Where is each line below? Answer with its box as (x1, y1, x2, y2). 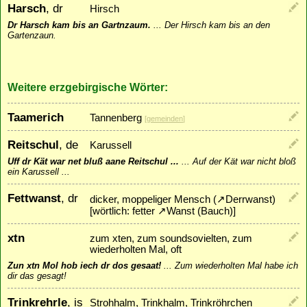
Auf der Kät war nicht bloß (193, 156, 296, 167)
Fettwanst (8, 191, 61, 206)
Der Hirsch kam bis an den (164, 20, 270, 31)
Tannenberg (90, 112, 142, 124)
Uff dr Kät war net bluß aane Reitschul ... (8, 156, 179, 167)
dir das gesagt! (8, 271, 66, 282)
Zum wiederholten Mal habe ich (175, 260, 298, 271)
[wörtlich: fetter (90, 206, 158, 217)
